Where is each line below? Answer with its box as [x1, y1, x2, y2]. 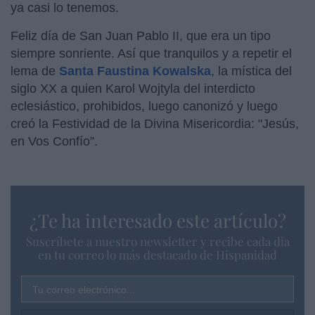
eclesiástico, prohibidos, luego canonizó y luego [11, 98, 278, 113]
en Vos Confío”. [11, 134, 98, 148]
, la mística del [211, 63, 292, 78]
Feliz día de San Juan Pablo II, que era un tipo [11, 28, 271, 43]
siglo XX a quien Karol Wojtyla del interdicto [11, 81, 255, 96]
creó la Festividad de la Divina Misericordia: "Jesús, [11, 116, 299, 131]
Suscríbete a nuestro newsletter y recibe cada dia [25, 233, 290, 249]
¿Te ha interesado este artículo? [29, 207, 286, 233]
